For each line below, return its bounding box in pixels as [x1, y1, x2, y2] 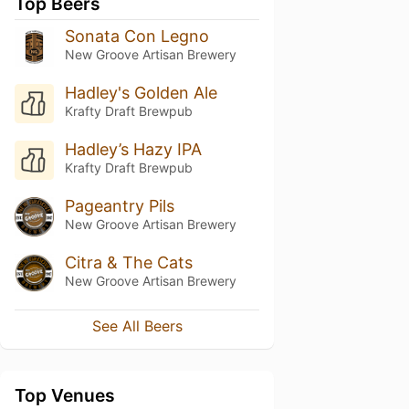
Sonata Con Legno [64, 26, 209, 46]
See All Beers [91, 317, 183, 336]
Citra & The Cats [64, 252, 193, 272]
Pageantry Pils [64, 195, 174, 215]
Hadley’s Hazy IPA [64, 139, 202, 159]
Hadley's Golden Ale [64, 82, 217, 102]
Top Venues [15, 384, 115, 407]
